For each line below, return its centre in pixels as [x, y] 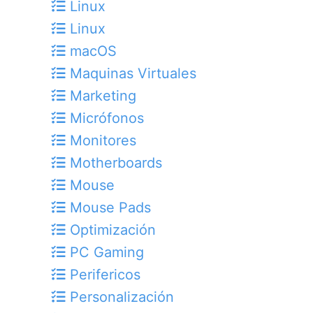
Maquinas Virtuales [131, 74]
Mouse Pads [108, 208]
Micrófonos [105, 118]
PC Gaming [105, 253]
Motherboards [114, 163]
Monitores [101, 141]
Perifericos [103, 275]
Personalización [120, 297]
